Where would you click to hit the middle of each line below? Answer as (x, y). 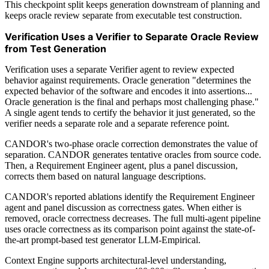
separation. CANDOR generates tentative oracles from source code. (133, 154)
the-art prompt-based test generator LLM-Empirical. (103, 240)
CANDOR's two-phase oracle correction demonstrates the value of (131, 144)
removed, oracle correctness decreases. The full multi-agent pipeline (133, 218)
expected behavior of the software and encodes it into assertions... (128, 91)
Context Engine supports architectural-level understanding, (116, 260)
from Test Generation (56, 48)
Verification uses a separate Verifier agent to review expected (119, 69)
